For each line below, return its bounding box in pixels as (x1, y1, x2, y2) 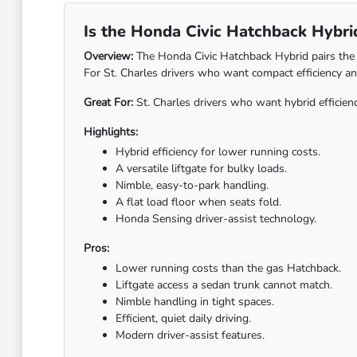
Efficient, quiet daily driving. (115, 311, 251, 326)
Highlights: (83, 124, 138, 139)
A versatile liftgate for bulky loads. (115, 161, 287, 176)
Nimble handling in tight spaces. (115, 294, 274, 309)
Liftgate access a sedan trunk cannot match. (115, 277, 332, 292)
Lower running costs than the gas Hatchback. (115, 261, 341, 276)
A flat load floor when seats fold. (115, 194, 281, 210)
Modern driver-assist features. (115, 328, 265, 343)
